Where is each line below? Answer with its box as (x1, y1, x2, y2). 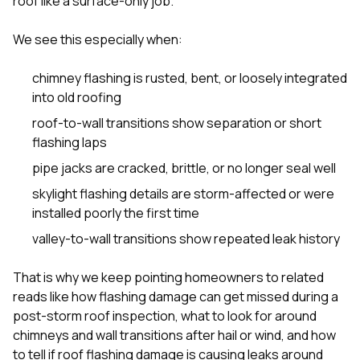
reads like (13, 287, 72, 305)
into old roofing (32, 88, 121, 106)
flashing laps (32, 133, 107, 151)
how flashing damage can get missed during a (72, 287, 338, 305)
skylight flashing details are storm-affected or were (32, 184, 334, 202)
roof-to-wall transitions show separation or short (32, 113, 321, 132)
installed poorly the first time (32, 203, 199, 222)
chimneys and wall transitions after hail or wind (13, 325, 281, 344)
